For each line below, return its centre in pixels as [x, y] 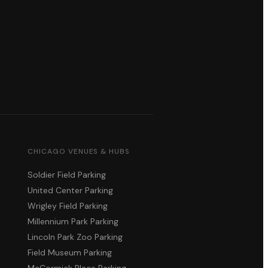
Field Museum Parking [70, 253]
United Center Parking [70, 191]
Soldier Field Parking [67, 175]
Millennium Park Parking [73, 222]
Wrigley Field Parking [68, 206]
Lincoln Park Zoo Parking [75, 237]
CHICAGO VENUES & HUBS [79, 152]
